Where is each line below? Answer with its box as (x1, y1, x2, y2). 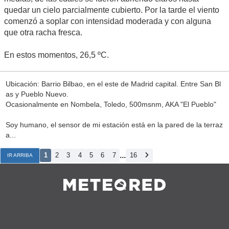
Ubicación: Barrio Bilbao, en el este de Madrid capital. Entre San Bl (5, 80, 221, 88)
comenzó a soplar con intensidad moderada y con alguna (4, 16, 211, 26)
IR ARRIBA (7, 152, 33, 158)
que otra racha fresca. (4, 28, 82, 37)
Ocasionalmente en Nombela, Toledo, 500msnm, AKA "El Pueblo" (5, 100, 216, 109)
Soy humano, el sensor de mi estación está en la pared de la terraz (5, 121, 223, 129)
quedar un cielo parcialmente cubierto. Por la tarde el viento (4, 5, 219, 14)
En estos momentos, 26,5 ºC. (4, 50, 109, 59)
